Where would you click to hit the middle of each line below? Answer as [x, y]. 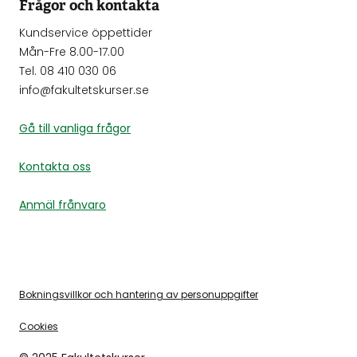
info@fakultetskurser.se [84, 90]
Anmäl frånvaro [63, 205]
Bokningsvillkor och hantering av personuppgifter [139, 294]
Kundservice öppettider [86, 33]
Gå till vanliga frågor [75, 128]
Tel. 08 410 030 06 [68, 71]
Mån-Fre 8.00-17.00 [72, 52]
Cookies [39, 326]
